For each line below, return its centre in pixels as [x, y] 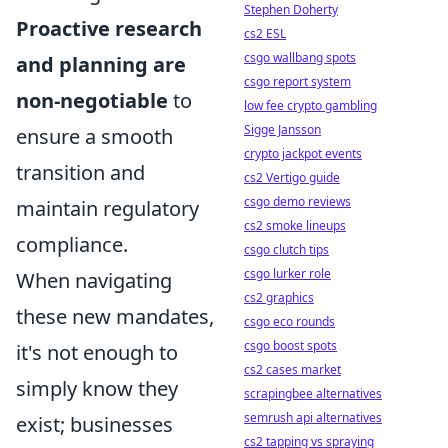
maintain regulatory [107, 208]
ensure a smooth [94, 136]
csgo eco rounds [289, 321]
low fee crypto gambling [310, 105]
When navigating [94, 280]
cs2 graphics [279, 297]
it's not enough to [97, 352]
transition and [80, 172]
